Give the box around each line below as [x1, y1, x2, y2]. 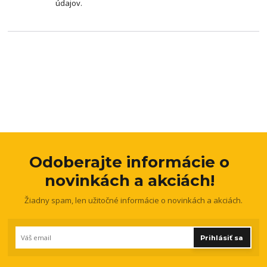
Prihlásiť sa [200, 234, 244, 243]
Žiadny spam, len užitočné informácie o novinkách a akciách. [24, 195, 243, 206]
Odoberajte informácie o [29, 153, 230, 172]
